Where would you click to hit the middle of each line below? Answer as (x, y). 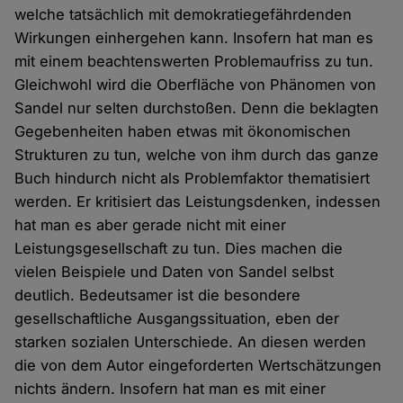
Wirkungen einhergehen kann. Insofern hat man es (194, 38)
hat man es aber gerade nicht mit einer (151, 225)
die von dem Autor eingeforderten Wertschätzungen (198, 366)
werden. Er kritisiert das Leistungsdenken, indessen (198, 202)
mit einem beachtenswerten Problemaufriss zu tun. (194, 62)
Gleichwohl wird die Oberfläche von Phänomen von (196, 85)
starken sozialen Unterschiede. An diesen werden (191, 342)
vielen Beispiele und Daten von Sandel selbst (175, 272)
